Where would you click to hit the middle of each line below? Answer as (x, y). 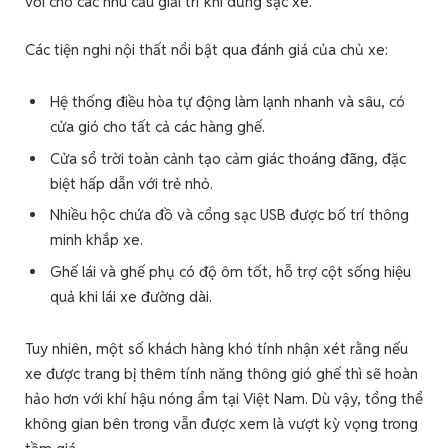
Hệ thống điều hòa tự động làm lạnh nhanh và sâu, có (227, 102)
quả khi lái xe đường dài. (131, 296)
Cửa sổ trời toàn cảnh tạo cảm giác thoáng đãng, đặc (228, 158)
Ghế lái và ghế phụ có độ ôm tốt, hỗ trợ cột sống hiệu (230, 271)
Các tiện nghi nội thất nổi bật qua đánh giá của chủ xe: (206, 50)
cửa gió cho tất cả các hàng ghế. (157, 127)
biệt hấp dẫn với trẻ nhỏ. (131, 183)
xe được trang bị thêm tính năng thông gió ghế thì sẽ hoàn (221, 373)
